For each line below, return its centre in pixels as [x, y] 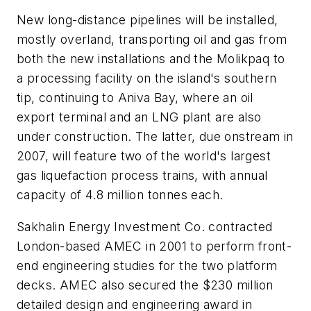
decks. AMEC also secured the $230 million [145, 285]
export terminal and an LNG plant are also [139, 117]
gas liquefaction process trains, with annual [142, 176]
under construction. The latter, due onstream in [155, 137]
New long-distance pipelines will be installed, [148, 20]
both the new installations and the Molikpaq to [151, 59]
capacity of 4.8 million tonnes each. [120, 195]
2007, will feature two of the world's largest [144, 156]
